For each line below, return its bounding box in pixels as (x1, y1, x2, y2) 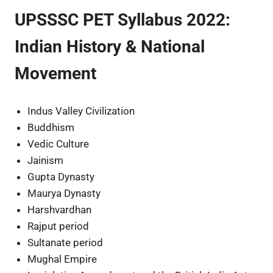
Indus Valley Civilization (27, 104, 135, 117)
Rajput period (27, 219, 90, 232)
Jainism (27, 154, 64, 166)
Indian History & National (15, 37, 205, 57)
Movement (15, 63, 96, 84)
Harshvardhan (27, 203, 92, 216)
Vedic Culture (27, 137, 90, 150)
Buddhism (27, 121, 75, 133)
